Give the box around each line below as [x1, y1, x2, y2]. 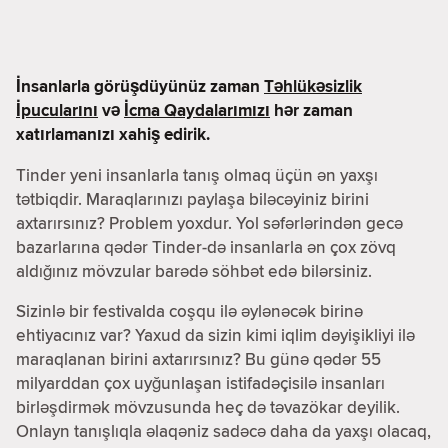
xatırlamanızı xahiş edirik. [16, 121, 210, 147]
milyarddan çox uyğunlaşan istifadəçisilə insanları [16, 370, 385, 395]
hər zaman [270, 97, 353, 123]
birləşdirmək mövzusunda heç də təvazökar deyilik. [16, 394, 400, 419]
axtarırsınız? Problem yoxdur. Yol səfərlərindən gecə [16, 210, 403, 235]
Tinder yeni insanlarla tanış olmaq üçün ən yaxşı [16, 162, 378, 187]
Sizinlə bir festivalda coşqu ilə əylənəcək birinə [16, 298, 363, 323]
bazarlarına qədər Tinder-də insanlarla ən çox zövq [16, 234, 396, 259]
